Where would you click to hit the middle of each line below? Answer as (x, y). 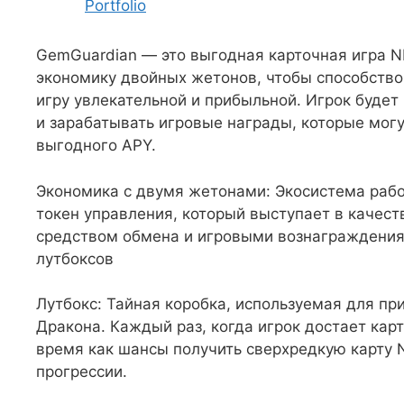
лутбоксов (75, 258)
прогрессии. (82, 372)
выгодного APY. (96, 145)
